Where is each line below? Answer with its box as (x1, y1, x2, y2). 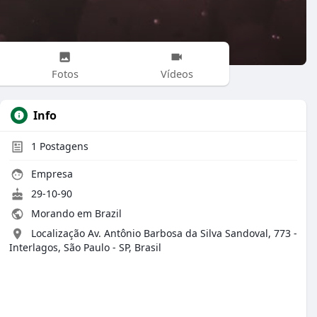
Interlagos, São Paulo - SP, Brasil (9, 241, 161, 254)
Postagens (37, 139, 88, 153)
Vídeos (160, 66, 193, 81)
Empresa (28, 167, 73, 180)
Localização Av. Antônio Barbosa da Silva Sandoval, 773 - (31, 226, 297, 240)
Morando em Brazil (28, 207, 122, 220)
